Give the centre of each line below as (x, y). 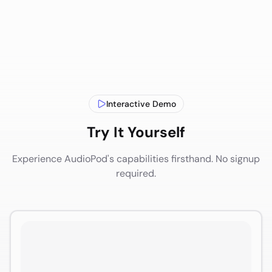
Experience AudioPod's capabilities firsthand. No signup (136, 158)
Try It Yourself (136, 132)
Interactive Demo (141, 104)
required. (136, 173)
